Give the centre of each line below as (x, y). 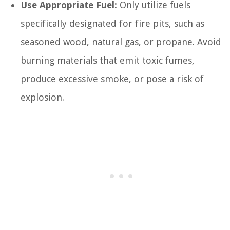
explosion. (42, 97)
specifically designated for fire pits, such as (112, 23)
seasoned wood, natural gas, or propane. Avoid (121, 42)
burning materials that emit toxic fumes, (108, 60)
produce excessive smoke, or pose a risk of (112, 79)
